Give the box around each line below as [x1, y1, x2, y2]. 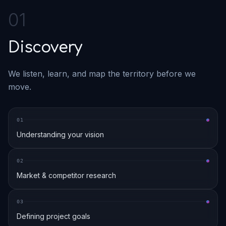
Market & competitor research [17, 171, 116, 180]
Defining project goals [17, 212, 90, 220]
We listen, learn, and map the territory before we [8, 69, 196, 79]
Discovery [8, 39, 82, 56]
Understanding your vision [17, 130, 104, 139]
